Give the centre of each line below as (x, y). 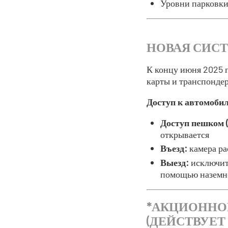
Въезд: (174, 148)
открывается (185, 134)
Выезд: (175, 162)
